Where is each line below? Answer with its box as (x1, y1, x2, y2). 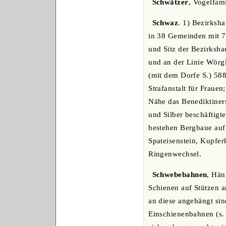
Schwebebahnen (152, 171, 207, 179)
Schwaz (152, 19, 179, 27)
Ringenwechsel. (148, 150, 202, 158)
